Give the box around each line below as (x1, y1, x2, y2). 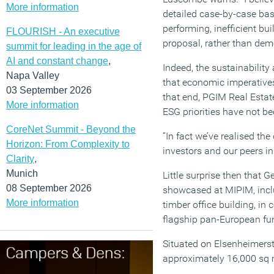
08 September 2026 (6, 182, 92, 193)
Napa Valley (6, 70, 59, 81)
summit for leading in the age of (6, 40, 141, 51)
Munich (6, 168, 38, 179)
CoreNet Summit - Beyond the (6, 124, 136, 135)
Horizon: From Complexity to (6, 138, 130, 149)
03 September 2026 (6, 84, 92, 95)
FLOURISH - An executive (6, 26, 120, 37)
